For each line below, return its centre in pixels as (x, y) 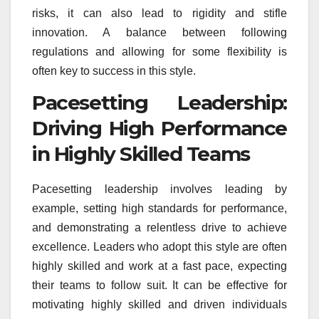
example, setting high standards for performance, (159, 208)
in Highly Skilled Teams (141, 153)
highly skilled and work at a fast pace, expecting (159, 266)
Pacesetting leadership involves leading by (159, 189)
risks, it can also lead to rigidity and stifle (159, 14)
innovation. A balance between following (159, 33)
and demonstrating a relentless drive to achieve (159, 227)
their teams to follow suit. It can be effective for (159, 285)
